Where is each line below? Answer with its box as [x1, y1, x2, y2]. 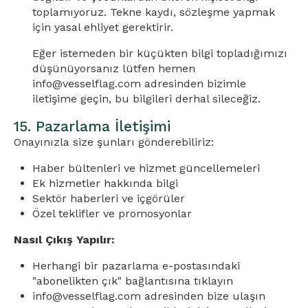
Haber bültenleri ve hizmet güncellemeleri [32, 162, 261, 175]
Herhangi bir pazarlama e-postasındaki [32, 259, 241, 272]
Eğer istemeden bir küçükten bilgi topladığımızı [32, 47, 288, 60]
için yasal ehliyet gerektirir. [32, 21, 174, 34]
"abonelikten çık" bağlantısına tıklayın [32, 274, 234, 287]
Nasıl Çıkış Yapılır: [14, 233, 115, 246]
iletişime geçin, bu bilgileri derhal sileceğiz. [32, 92, 261, 105]
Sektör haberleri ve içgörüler [32, 192, 186, 205]
